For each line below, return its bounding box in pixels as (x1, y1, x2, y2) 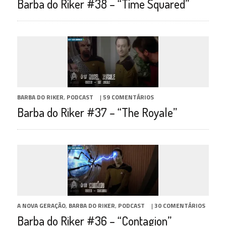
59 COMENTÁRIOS (102, 92, 154, 102)
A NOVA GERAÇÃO (17, 201, 66, 211)
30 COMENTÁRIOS (154, 201, 205, 211)
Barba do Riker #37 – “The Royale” (17, 104, 177, 121)
